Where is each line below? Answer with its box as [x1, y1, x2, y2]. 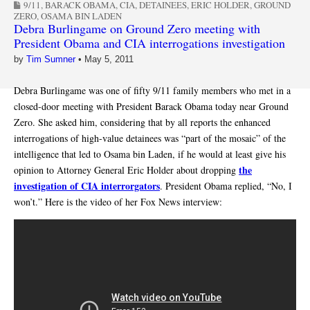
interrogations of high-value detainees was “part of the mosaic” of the [14, 131, 286, 145]
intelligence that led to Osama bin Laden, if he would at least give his [14, 147, 286, 161]
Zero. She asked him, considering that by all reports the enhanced [14, 115, 271, 129]
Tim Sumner [26, 53, 75, 64]
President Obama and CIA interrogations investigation [14, 34, 285, 51]
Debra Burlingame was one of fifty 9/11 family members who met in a [14, 83, 291, 97]
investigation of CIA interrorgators [14, 178, 160, 193]
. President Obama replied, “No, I [160, 179, 292, 192]
